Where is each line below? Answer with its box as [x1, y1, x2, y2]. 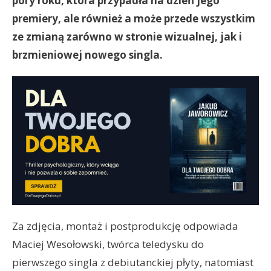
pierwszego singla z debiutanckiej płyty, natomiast [12, 255, 253, 270]
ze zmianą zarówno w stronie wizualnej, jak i [12, 29, 242, 44]
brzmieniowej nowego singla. [12, 47, 163, 62]
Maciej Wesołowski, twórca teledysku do [12, 237, 204, 252]
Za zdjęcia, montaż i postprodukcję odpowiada [12, 219, 238, 233]
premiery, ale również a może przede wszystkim [12, 11, 255, 25]
